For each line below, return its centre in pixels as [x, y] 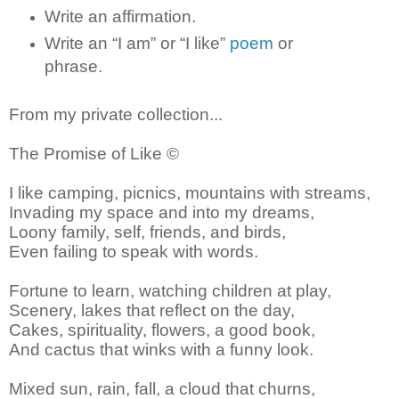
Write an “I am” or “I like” [137, 43]
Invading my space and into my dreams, [162, 212]
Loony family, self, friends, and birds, [147, 232]
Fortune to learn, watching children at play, [170, 290]
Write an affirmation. [120, 16]
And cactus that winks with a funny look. [161, 349]
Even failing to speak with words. [134, 251]
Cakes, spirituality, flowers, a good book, [162, 330]
